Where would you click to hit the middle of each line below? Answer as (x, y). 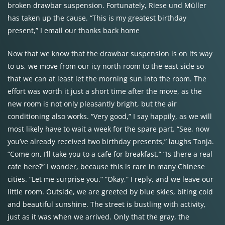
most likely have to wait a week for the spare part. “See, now (108, 129)
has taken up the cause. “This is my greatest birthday (97, 18)
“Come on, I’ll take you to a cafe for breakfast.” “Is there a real (110, 154)
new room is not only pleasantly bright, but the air (92, 104)
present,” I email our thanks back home (74, 30)
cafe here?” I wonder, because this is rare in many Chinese (106, 166)
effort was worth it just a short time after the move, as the (105, 91)
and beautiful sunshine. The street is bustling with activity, (107, 204)
